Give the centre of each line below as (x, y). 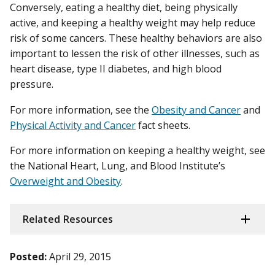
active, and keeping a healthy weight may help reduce (133, 23)
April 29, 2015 (80, 256)
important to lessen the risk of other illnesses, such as (135, 54)
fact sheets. (163, 125)
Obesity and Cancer (196, 110)
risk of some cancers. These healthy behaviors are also (136, 38)
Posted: (28, 256)
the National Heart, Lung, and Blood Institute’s (118, 165)
